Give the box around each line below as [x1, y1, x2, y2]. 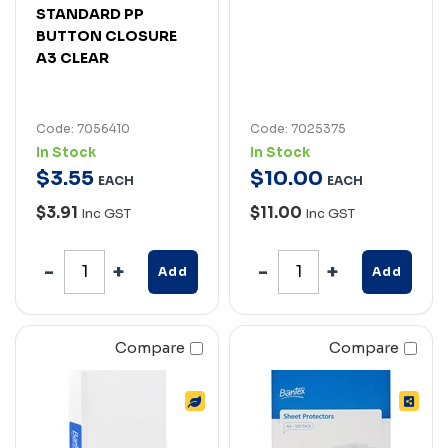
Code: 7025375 [250, 120, 346, 136]
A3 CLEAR [36, 48, 109, 67]
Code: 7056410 [36, 120, 130, 136]
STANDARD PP [36, 4, 144, 23]
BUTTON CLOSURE [36, 26, 177, 45]
